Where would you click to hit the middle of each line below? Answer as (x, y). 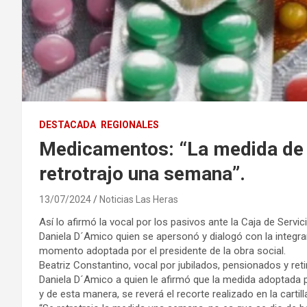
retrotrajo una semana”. (142, 173)
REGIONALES (130, 124)
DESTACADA (67, 124)
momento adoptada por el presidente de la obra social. (162, 250)
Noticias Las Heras (139, 199)
